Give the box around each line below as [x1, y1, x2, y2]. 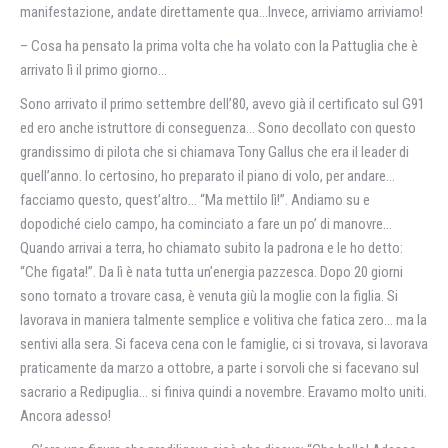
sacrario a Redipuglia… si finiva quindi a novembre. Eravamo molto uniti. [20, 383, 427, 401]
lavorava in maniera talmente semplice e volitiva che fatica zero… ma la [20, 311, 427, 329]
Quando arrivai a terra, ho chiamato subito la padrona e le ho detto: [20, 239, 403, 257]
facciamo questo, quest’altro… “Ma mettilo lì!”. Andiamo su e [20, 191, 370, 209]
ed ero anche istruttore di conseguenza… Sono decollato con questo [20, 119, 416, 137]
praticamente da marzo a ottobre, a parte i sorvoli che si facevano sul [20, 359, 419, 377]
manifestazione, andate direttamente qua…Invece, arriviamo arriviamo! [20, 3, 423, 21]
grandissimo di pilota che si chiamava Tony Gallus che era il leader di [20, 143, 409, 161]
